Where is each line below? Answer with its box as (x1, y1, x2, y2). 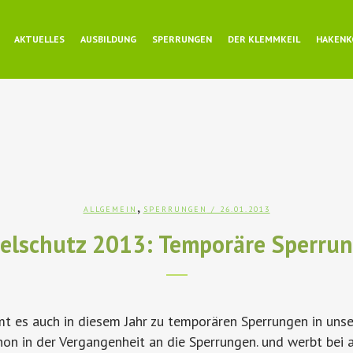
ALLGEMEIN (83, 204, 137, 214)
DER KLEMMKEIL (228, 33, 300, 45)
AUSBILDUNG (80, 33, 136, 45)
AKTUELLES (14, 33, 65, 45)
